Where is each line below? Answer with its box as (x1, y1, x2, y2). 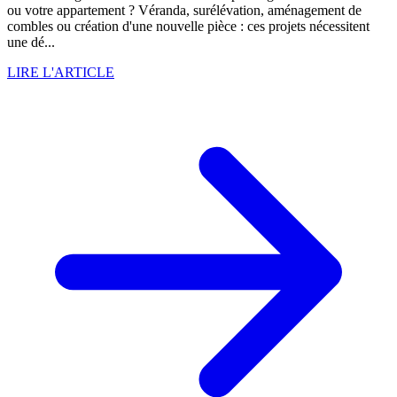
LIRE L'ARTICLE (7, 65, 114, 81)
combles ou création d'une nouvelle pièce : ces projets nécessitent (7, 19, 370, 35)
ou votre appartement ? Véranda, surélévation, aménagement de (7, 3, 362, 19)
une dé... (7, 35, 55, 51)
